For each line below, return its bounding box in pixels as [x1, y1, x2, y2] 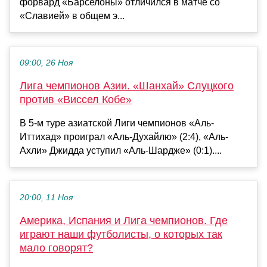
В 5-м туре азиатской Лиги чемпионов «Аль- [20, 118, 214, 129]
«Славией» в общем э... [20, 11, 125, 21]
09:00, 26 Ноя [20, 58, 73, 68]
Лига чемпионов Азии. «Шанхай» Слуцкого [20, 80, 234, 92]
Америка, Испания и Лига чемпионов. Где [20, 215, 228, 227]
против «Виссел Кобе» [20, 94, 132, 106]
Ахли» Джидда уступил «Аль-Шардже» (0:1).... [20, 145, 222, 156]
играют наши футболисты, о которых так [20, 228, 222, 241]
